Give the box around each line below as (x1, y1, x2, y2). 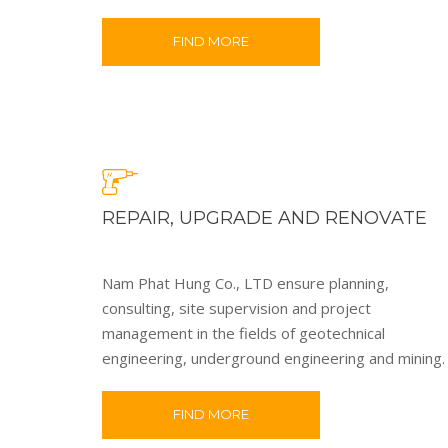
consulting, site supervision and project (102, 297, 371, 318)
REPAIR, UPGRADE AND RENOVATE (102, 206, 427, 229)
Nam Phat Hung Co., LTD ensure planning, (102, 272, 389, 293)
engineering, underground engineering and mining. (102, 347, 445, 368)
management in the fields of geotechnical (102, 322, 385, 343)
